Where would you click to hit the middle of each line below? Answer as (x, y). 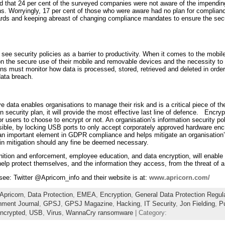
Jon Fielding (197, 203)
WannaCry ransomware (99, 212)
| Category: (150, 212)
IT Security (160, 203)
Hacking (128, 203)
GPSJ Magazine (88, 203)
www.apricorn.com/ (179, 178)
